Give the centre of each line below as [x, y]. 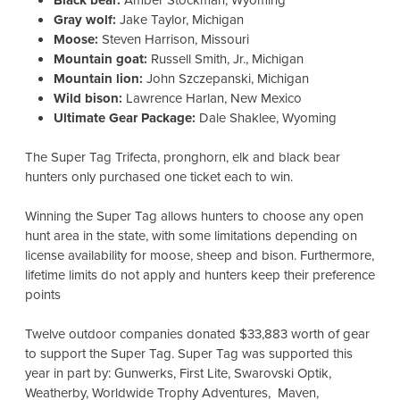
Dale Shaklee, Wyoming [267, 118]
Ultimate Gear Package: [124, 118]
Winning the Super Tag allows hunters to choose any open [194, 217]
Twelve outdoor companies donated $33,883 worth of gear [197, 334]
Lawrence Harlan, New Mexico [213, 99]
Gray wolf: [86, 20]
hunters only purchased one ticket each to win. [160, 177]
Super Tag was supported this [265, 354]
